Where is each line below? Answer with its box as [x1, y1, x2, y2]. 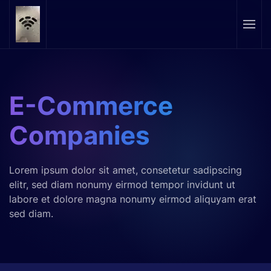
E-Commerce [9, 91, 173, 121]
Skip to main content [21, 22, 117, 34]
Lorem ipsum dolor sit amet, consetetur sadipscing [9, 164, 242, 176]
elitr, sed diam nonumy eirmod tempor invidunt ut [9, 178, 235, 191]
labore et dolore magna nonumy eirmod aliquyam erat [9, 193, 256, 205]
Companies [9, 120, 150, 151]
